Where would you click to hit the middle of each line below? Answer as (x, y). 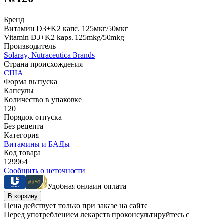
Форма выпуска (31, 81)
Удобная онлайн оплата (87, 186)
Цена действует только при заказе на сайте (76, 205)
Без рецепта (24, 126)
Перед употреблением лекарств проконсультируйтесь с (97, 214)
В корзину (23, 196)
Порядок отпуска (33, 117)
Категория (21, 135)
